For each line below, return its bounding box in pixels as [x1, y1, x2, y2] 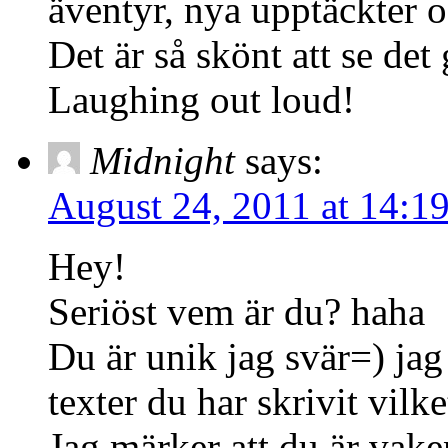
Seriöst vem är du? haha [48, 289, 425, 333]
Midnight [90, 138, 235, 182]
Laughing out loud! [48, 77, 355, 121]
